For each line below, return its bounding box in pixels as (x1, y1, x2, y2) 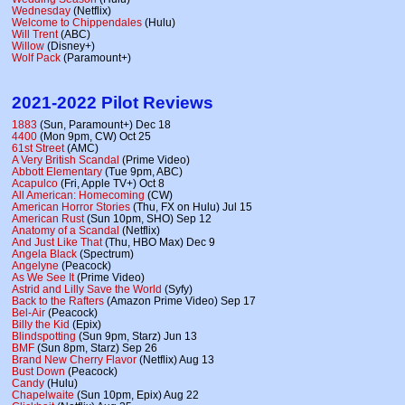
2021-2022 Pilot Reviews (12, 92, 213, 112)
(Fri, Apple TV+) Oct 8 (58, 176, 165, 189)
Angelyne (12, 259, 59, 271)
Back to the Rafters (12, 294, 104, 306)
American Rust (12, 212, 84, 224)
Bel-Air (12, 306, 45, 318)
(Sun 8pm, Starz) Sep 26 (34, 341, 157, 353)
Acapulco (12, 176, 58, 189)
